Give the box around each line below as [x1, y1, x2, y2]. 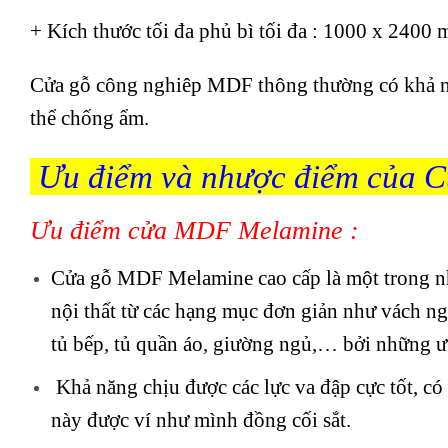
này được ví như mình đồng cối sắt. [50, 408, 351, 432]
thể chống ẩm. [30, 105, 149, 129]
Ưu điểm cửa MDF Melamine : [30, 216, 359, 246]
